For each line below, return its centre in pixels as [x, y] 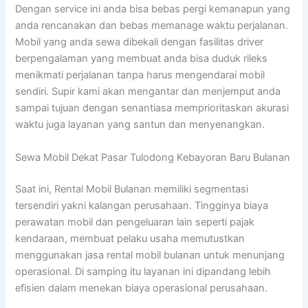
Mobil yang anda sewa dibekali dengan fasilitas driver [140, 42]
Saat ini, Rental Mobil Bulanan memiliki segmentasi [132, 189]
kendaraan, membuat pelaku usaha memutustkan [130, 238]
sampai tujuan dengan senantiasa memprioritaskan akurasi [152, 108]
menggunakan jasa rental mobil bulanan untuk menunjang [150, 255]
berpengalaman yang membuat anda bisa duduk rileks [142, 59]
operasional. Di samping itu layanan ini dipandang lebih [143, 271]
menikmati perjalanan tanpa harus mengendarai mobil [140, 75]
